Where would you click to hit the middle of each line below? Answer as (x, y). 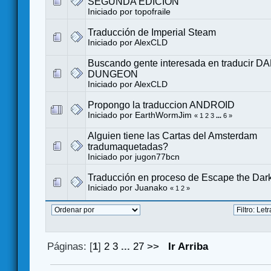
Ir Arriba (188, 246)
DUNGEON (113, 74)
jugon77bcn (157, 157)
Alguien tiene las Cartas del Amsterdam (172, 135)
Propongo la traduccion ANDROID (161, 105)
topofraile (153, 11)
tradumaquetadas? (128, 146)
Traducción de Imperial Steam (152, 32)
